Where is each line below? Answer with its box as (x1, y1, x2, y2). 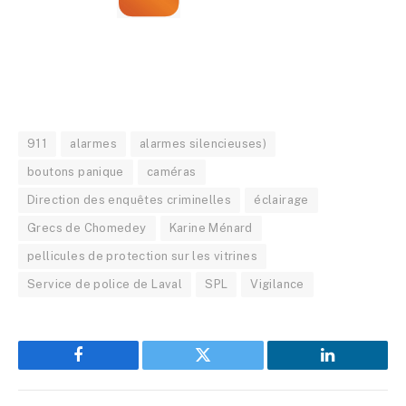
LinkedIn (325, 360, 386, 377)
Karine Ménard (169, 220, 253, 235)
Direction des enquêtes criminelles (27, 192, 232, 207)
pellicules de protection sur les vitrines (27, 248, 257, 263)
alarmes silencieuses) (139, 136, 267, 150)
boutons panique (27, 164, 124, 179)
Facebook (77, 360, 141, 377)
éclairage (254, 192, 309, 207)
